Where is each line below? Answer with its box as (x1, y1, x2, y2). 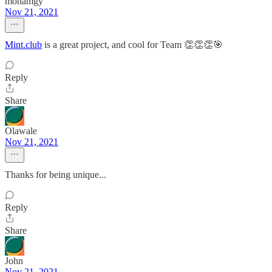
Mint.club (5, 39, 42, 50)
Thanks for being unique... (5, 169, 106, 180)
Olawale (5, 126, 37, 136)
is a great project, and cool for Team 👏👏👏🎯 (42, 39, 223, 50)
